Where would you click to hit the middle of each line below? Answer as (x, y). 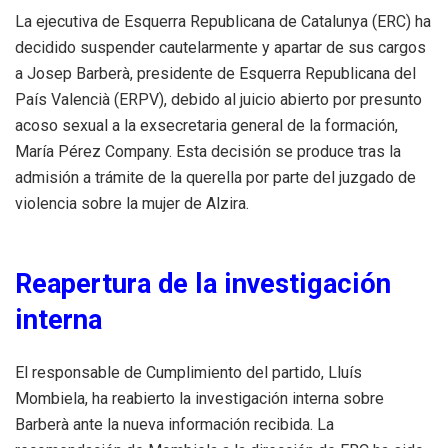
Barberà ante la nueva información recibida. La (174, 425)
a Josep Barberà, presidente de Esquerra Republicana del (215, 74)
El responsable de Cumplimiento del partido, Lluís (188, 373)
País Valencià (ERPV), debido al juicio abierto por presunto (218, 100)
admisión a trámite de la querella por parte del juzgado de (215, 178)
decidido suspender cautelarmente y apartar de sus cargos (220, 48)
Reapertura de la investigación (203, 284)
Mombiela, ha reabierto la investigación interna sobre (199, 399)
